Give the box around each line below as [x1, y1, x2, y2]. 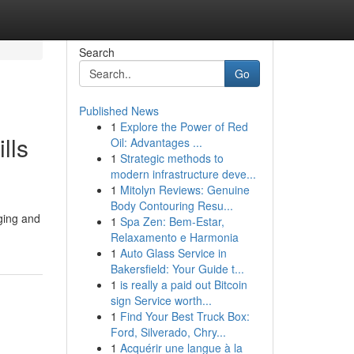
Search [78, 44, 115, 60]
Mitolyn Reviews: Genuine [119, 182, 250, 198]
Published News [78, 103, 159, 119]
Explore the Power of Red [119, 119, 248, 134]
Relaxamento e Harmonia [110, 229, 239, 245]
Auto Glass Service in [119, 245, 227, 261]
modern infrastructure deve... [110, 166, 256, 182]
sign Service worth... [110, 292, 212, 308]
